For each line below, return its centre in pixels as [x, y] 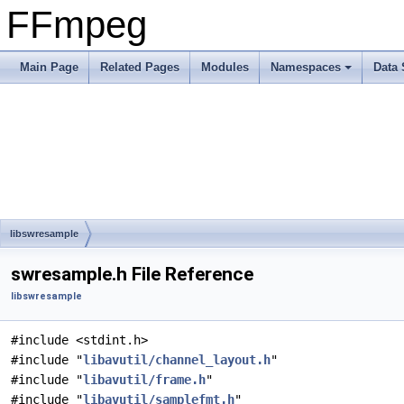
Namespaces [306, 67]
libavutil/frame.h [144, 380]
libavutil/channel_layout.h [177, 360]
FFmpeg [77, 25]
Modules [225, 67]
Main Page [49, 67]
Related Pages [140, 67]
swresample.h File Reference [132, 274]
